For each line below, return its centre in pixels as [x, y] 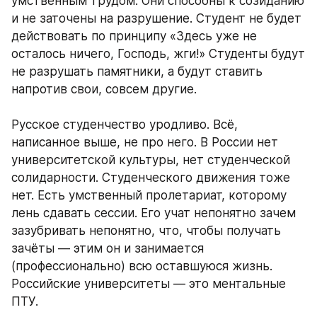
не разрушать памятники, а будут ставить [137, 72]
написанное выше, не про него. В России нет [145, 143]
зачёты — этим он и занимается [108, 249]
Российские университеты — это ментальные [149, 284]
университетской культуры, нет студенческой [151, 160]
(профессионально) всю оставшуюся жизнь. [142, 266]
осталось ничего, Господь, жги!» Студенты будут [158, 54]
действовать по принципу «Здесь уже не [134, 36]
